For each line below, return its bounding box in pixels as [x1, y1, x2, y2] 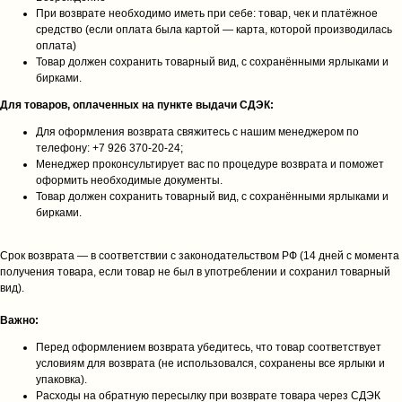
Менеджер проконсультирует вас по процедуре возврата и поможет [36, 158, 384, 170]
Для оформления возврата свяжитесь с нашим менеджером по [36, 126, 359, 138]
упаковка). [36, 373, 87, 386]
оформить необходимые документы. [36, 174, 223, 187]
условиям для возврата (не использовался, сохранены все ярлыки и [36, 357, 385, 370]
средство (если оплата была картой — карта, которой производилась [36, 23, 392, 36]
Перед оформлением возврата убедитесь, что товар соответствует [36, 341, 381, 354]
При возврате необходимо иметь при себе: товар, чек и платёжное [36, 7, 378, 20]
